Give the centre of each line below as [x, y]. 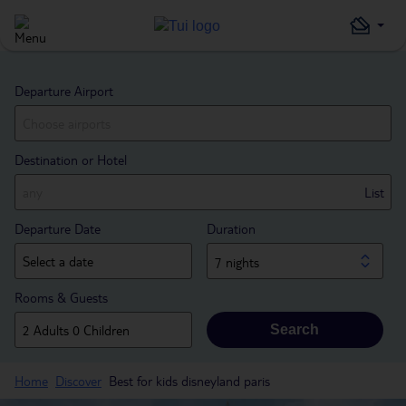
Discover [78, 381]
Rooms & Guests [61, 297]
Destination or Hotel [71, 159]
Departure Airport [64, 91]
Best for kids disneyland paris [189, 381]
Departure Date [58, 228]
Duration [231, 228]
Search [295, 329]
